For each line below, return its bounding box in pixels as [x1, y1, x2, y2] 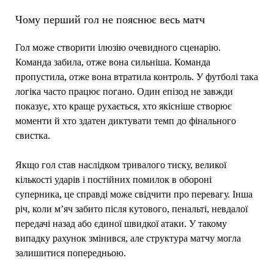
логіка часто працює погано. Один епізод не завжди [15, 86, 233, 97]
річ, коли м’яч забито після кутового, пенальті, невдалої [15, 203, 248, 214]
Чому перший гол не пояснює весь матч [15, 13, 205, 26]
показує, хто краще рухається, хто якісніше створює [15, 100, 232, 111]
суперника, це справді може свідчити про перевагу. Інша [15, 188, 253, 199]
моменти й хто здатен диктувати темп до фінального [15, 115, 236, 126]
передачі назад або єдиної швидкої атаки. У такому [15, 218, 227, 229]
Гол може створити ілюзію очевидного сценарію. [15, 42, 221, 53]
